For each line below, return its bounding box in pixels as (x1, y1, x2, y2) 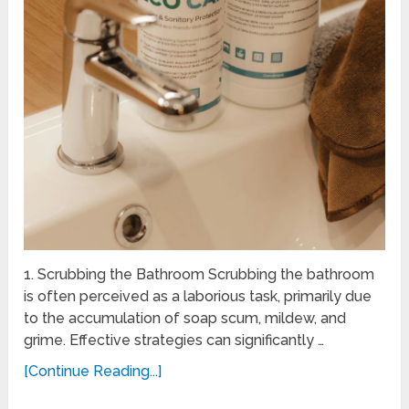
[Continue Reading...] (24, 362, 163, 381)
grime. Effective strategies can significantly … (24, 331, 325, 350)
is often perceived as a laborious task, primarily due (24, 288, 372, 306)
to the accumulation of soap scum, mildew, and (24, 309, 347, 328)
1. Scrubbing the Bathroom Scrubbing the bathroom (24, 266, 375, 284)
